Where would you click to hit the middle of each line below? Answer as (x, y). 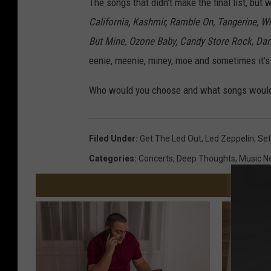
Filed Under (112, 139)
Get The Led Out (171, 139)
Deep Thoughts (206, 159)
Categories (112, 159)
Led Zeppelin (230, 139)
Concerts (156, 159)
